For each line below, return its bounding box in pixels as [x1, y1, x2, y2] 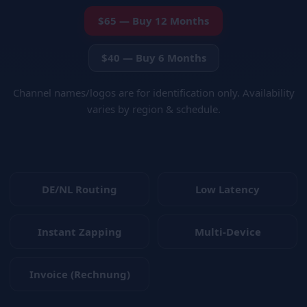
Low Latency [195, 182, 260, 196]
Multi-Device [194, 224, 261, 238]
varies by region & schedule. [86, 101, 221, 116]
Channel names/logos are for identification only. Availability [12, 85, 295, 99]
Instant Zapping [37, 224, 122, 238]
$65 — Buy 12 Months [98, 13, 209, 27]
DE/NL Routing [42, 182, 117, 196]
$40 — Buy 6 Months [101, 50, 206, 64]
